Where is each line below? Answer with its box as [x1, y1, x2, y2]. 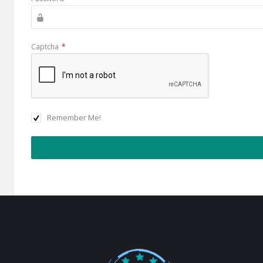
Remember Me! [47, 112, 101, 123]
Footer [12, 244, 56, 261]
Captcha [31, 42, 59, 52]
